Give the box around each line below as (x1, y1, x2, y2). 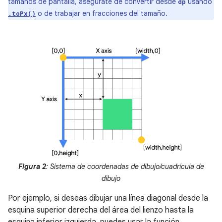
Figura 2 (18, 162, 46, 171)
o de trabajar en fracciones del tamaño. (36, 9, 167, 18)
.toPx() (8, 9, 36, 18)
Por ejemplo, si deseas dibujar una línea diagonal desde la (8, 193, 208, 204)
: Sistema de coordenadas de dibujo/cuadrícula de (46, 162, 204, 171)
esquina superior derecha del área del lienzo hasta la (8, 205, 194, 216)
